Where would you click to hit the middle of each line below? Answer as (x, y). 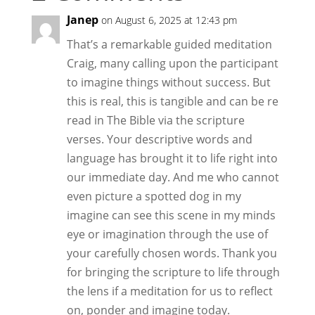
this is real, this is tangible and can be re (172, 101)
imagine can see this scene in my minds (171, 215)
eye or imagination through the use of (167, 234)
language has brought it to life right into (172, 158)
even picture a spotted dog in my (154, 196)
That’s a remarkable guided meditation (169, 44)
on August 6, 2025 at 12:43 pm (169, 20)
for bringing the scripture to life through (173, 272)
